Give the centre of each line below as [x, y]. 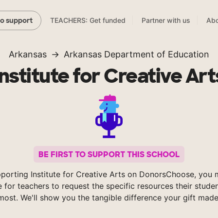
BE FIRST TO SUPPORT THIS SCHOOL [109, 154]
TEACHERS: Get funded [88, 20]
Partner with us [166, 20]
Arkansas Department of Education [136, 54]
